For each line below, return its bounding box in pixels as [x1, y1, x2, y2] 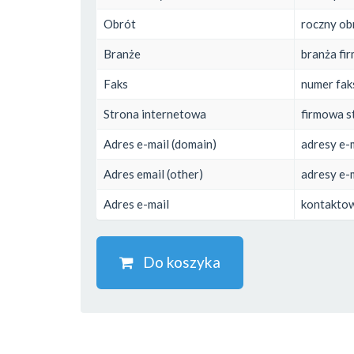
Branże [104, 46, 141, 61]
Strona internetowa [104, 106, 206, 121]
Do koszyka [134, 252, 220, 271]
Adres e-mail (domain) [104, 136, 217, 151]
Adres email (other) [104, 166, 203, 181]
